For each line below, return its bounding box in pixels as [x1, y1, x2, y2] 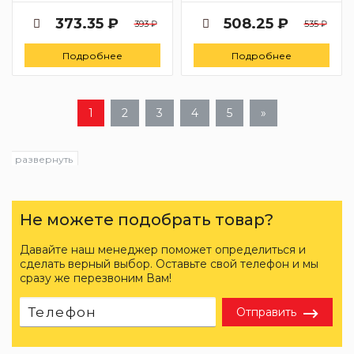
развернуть [15, 153, 73, 166]
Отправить [236, 305, 296, 320]
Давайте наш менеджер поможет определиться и [20, 243, 306, 258]
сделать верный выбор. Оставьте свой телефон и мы [20, 257, 318, 272]
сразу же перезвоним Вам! [20, 271, 171, 286]
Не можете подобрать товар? [20, 210, 273, 230]
